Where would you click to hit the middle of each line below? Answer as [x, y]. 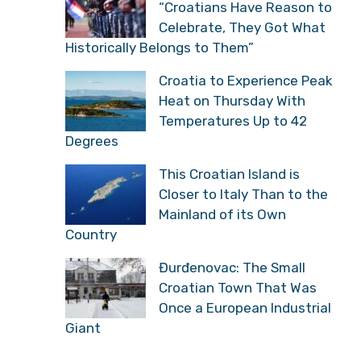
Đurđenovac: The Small [232, 267]
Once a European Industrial [245, 307]
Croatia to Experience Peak [246, 80]
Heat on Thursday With [232, 100]
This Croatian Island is [229, 174]
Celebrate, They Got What [242, 27]
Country [91, 234]
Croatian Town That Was [238, 287]
